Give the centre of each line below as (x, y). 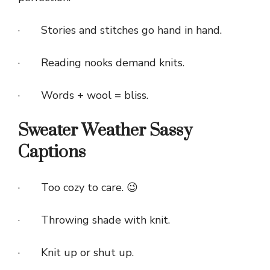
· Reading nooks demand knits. (101, 63)
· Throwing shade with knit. (94, 220)
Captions (52, 152)
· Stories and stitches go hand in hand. (120, 30)
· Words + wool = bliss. (83, 96)
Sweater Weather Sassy (105, 131)
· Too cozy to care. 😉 (78, 188)
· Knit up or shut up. (76, 253)
